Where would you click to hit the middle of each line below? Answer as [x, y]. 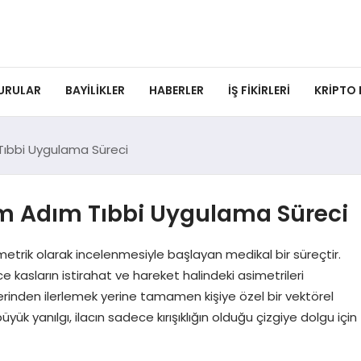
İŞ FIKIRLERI [259, 91]
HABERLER [176, 91]
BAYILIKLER [95, 91]
